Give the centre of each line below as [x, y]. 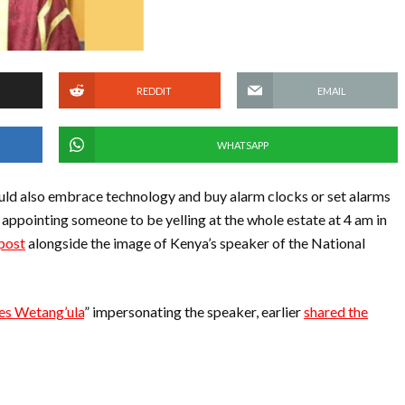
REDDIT [154, 90]
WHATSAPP [242, 145]
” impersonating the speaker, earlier [194, 311]
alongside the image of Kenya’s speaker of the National [195, 243]
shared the [336, 311]
